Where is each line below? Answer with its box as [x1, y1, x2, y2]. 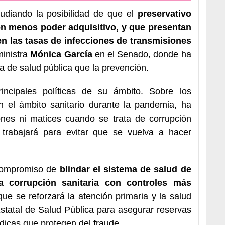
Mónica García [30, 49, 92, 59]
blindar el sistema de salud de [59, 164, 191, 174]
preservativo [137, 8, 191, 19]
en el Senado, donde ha [92, 49, 191, 59]
